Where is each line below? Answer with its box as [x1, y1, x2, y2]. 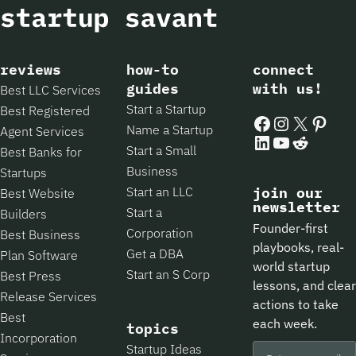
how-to [126, 60, 179, 79]
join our [252, 183, 323, 202]
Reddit [289, 122, 331, 141]
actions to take [252, 296, 339, 312]
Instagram [270, 103, 338, 122]
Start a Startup [126, 100, 206, 117]
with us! [252, 79, 323, 98]
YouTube [270, 122, 324, 141]
